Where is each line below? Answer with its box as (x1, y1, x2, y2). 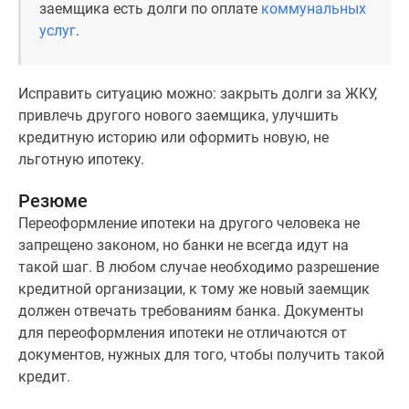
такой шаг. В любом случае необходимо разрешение (18, 258, 379, 276)
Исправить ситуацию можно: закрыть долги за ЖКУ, (18, 85, 377, 102)
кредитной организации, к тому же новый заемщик (18, 280, 370, 298)
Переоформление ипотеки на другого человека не (18, 215, 360, 232)
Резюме (18, 190, 88, 212)
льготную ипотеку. (18, 151, 144, 168)
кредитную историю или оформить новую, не (18, 129, 329, 146)
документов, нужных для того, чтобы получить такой (18, 346, 384, 363)
